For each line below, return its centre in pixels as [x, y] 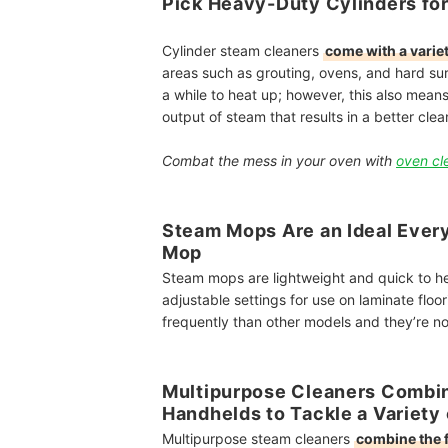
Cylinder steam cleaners [242, 50]
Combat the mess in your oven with [279, 160]
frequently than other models [258, 321]
